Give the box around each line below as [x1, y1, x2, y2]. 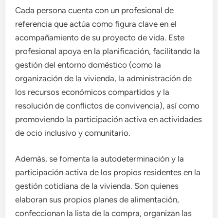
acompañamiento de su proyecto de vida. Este [15, 32, 185, 42]
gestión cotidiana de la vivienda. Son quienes [15, 181, 179, 191]
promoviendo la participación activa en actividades [15, 114, 202, 124]
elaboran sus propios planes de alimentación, [15, 195, 180, 205]
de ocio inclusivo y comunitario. [15, 127, 131, 138]
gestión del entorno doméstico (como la [15, 59, 162, 70]
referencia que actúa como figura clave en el [15, 18, 177, 29]
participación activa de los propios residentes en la [15, 167, 201, 178]
